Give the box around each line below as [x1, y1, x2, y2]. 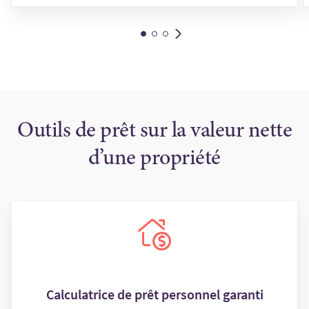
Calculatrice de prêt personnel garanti [46, 286, 263, 303]
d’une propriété [88, 148, 221, 171]
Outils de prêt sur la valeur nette [17, 121, 292, 143]
